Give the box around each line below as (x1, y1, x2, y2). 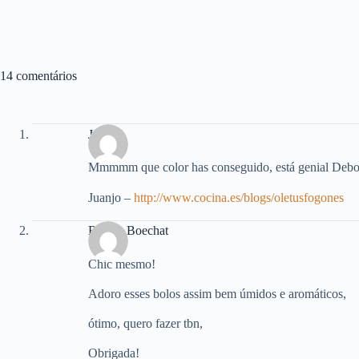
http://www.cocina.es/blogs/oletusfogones (134, 190, 344, 204)
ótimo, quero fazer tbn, (88, 317, 203, 331)
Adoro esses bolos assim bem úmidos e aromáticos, (88, 286, 346, 301)
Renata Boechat (88, 224, 168, 238)
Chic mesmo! (88, 256, 155, 271)
